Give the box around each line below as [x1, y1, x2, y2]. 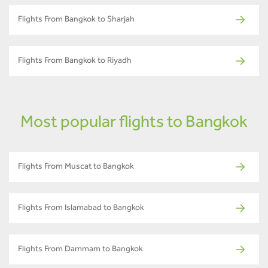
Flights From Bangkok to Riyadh [18, 57, 132, 66]
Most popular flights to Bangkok [20, 115, 248, 132]
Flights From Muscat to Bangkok [18, 163, 134, 172]
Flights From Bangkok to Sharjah [18, 16, 135, 25]
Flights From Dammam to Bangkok [18, 245, 143, 254]
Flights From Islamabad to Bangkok [18, 204, 144, 213]
